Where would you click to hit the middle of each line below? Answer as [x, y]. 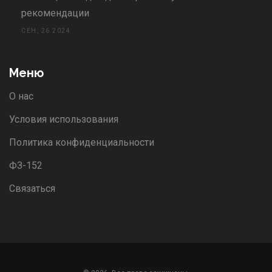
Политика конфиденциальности [82, 143]
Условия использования [64, 120]
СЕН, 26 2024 [46, 31]
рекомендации [55, 13]
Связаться [32, 189]
